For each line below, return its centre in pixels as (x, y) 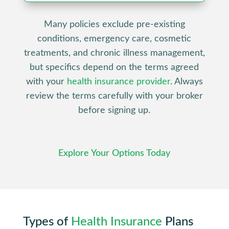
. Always (186, 82)
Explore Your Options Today (114, 154)
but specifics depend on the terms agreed (114, 67)
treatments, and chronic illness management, (114, 53)
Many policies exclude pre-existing (114, 24)
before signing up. (114, 110)
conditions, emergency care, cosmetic (114, 39)
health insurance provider (118, 82)
